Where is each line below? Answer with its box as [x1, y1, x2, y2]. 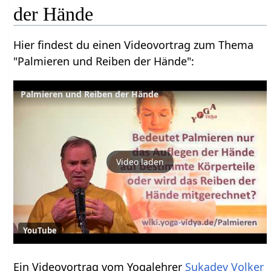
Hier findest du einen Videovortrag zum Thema [13, 37, 254, 52]
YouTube [23, 224, 57, 236]
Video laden [116, 156, 165, 168]
